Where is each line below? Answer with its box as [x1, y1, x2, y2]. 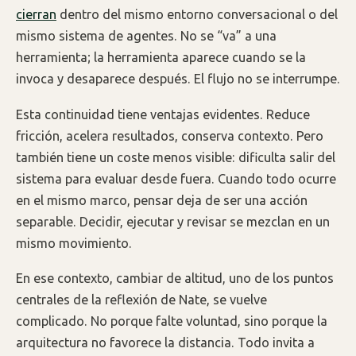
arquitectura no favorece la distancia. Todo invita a [16, 335, 315, 350]
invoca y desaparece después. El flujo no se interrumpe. [16, 71, 340, 86]
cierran [16, 6, 56, 21]
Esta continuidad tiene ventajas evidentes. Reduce [16, 106, 310, 122]
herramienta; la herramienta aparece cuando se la [16, 49, 306, 64]
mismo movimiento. [16, 235, 132, 250]
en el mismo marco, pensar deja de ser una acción [16, 192, 308, 207]
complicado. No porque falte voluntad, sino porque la [16, 314, 327, 329]
